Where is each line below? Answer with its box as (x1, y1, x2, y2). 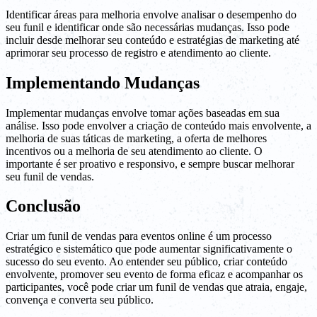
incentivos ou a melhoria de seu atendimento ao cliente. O (6, 144, 263, 157)
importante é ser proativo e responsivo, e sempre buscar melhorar (6, 157, 294, 170)
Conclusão (6, 197, 81, 216)
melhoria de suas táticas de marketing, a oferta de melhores (6, 132, 267, 144)
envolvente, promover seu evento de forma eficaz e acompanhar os (6, 268, 303, 281)
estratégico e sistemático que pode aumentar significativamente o (6, 243, 292, 255)
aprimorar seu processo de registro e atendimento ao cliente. (6, 46, 271, 59)
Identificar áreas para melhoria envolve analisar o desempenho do (6, 8, 296, 21)
